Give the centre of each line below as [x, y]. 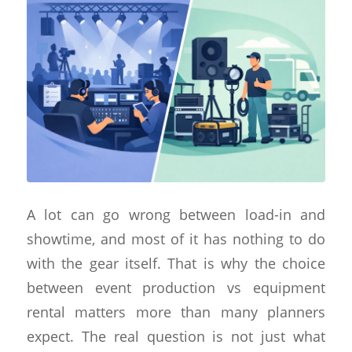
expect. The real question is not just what [176, 336]
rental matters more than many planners [176, 312]
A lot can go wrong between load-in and [176, 214]
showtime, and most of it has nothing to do [176, 239]
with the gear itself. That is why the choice [176, 263]
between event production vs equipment [176, 288]
